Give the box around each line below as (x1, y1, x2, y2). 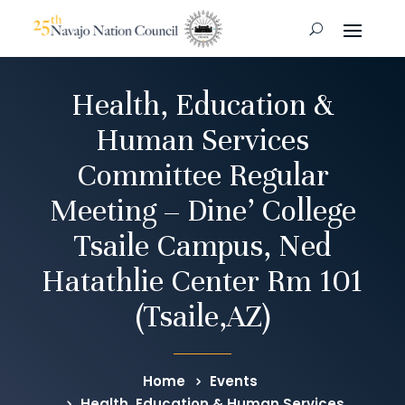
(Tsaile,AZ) (135, 297, 270, 336)
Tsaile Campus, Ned (73, 227, 332, 266)
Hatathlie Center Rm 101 (42, 262, 363, 301)
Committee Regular (76, 156, 329, 195)
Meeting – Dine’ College (49, 192, 356, 231)
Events (209, 372, 258, 391)
